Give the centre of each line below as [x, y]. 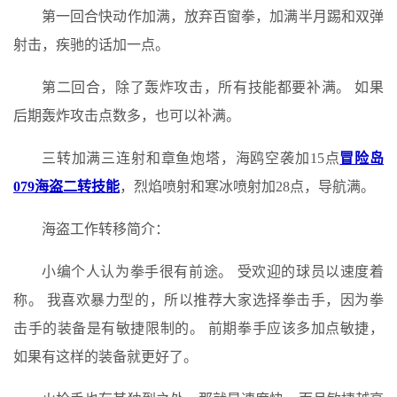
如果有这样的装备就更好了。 [105, 357]
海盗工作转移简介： [105, 229]
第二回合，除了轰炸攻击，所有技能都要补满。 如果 [213, 87]
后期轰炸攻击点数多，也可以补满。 [127, 116]
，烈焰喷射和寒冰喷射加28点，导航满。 [247, 187]
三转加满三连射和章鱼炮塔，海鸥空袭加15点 [191, 158]
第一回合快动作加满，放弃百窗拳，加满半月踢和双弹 [213, 16]
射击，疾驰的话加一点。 [91, 45]
